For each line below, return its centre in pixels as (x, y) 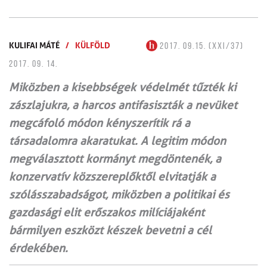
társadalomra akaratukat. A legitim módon (117, 141)
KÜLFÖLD (93, 45)
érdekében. (38, 248)
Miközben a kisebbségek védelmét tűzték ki (122, 87)
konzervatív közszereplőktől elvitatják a (112, 176)
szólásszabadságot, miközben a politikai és (119, 194)
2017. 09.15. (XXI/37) (201, 46)
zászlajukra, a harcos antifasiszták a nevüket (123, 105)
